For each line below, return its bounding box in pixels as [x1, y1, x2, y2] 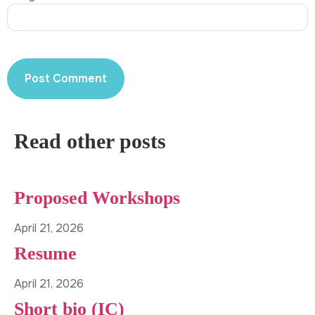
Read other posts [14, 129, 166, 154]
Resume [14, 243, 77, 264]
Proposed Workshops [14, 187, 180, 209]
